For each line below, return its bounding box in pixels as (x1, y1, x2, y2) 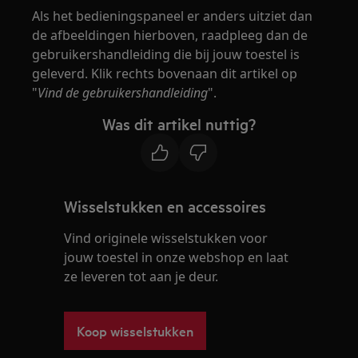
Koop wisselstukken (77, 320, 194, 340)
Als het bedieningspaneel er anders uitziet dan (32, 6, 313, 25)
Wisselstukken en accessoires (64, 195, 267, 217)
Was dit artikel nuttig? (102, 113, 256, 134)
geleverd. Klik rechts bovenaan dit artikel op (32, 64, 298, 82)
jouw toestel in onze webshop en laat (64, 248, 289, 266)
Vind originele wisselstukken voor (64, 229, 268, 247)
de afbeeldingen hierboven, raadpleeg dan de (32, 26, 308, 44)
